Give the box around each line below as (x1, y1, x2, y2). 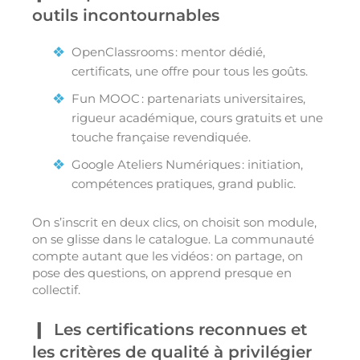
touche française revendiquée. (72, 129, 251, 145)
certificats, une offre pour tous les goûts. (72, 63, 308, 80)
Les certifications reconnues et (54, 320, 307, 340)
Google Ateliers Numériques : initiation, (72, 157, 303, 173)
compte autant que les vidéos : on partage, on (32, 248, 303, 264)
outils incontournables (32, 6, 219, 26)
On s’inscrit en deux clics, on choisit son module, (32, 215, 317, 231)
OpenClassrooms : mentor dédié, (72, 44, 265, 60)
